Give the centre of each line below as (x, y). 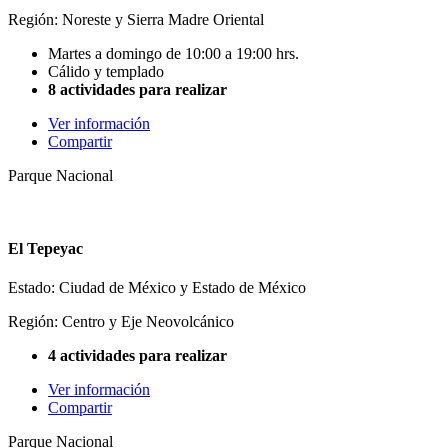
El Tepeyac (45, 249)
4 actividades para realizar (137, 356)
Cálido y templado (106, 71)
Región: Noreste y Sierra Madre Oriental (136, 19)
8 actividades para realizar (137, 89)
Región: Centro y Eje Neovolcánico (121, 322)
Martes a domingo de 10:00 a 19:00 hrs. (173, 53)
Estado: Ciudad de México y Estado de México (157, 288)
